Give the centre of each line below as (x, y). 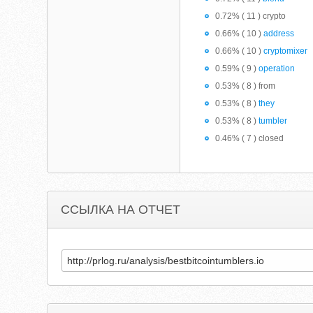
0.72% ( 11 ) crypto (251, 16)
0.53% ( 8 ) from (246, 86)
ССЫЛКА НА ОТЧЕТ (121, 210)
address (279, 34)
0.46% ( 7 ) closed (250, 138)
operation (277, 68)
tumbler (273, 121)
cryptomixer (286, 51)
